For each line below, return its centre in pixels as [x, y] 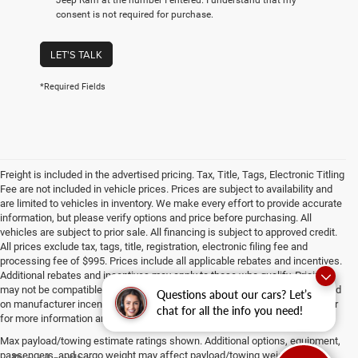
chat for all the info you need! [230, 310]
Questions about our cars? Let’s [234, 294]
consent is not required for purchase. [135, 14]
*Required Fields [73, 86]
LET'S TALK [76, 54]
